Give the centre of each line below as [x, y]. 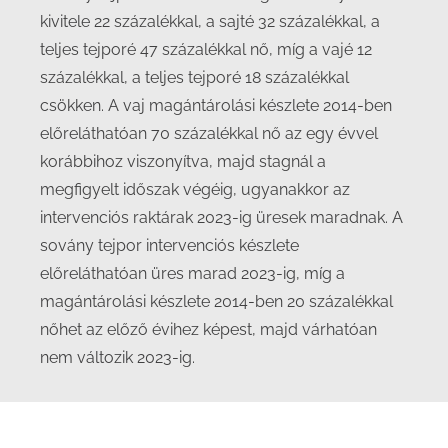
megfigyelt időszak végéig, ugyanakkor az [195, 189]
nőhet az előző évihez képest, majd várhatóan [208, 329]
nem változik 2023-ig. [117, 357]
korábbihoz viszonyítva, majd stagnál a [183, 161]
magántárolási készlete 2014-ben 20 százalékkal [216, 301]
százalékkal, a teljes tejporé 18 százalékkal [194, 77]
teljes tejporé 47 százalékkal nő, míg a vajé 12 [206, 49]
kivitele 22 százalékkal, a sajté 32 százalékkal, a [210, 21]
